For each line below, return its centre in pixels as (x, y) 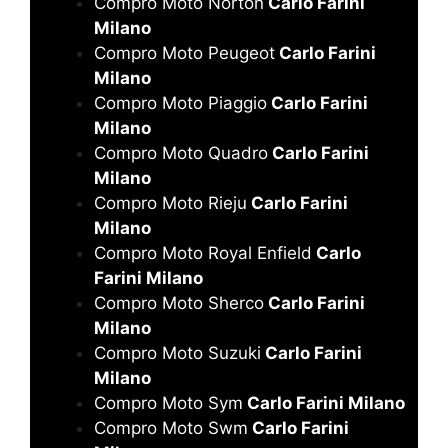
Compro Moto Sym (168, 402)
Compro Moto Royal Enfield (203, 252)
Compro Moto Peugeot (184, 52)
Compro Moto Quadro (181, 152)
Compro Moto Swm (171, 427)
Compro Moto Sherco (179, 302)
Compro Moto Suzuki (177, 352)
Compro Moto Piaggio (180, 102)
